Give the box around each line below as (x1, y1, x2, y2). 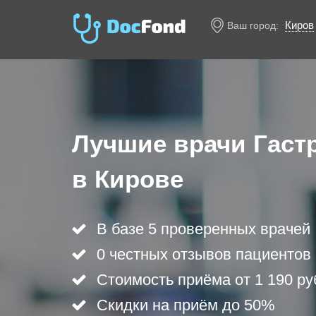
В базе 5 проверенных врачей (97, 220, 310, 238)
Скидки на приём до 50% (97, 296, 275, 314)
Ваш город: (227, 20, 279, 31)
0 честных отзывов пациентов (97, 245, 311, 263)
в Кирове (72, 165, 183, 193)
